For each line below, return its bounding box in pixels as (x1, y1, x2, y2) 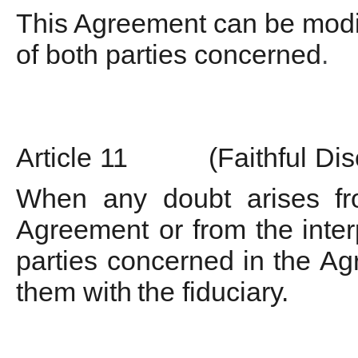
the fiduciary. (137, 276, 289, 307)
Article (16, 141, 93, 173)
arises (246, 182, 320, 213)
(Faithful (209, 141, 308, 173)
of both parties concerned (16, 38, 322, 70)
